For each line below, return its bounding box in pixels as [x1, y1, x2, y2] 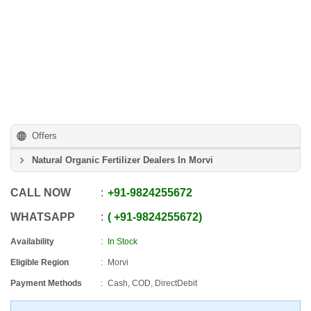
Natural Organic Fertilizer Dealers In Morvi [32, 155, 213, 165]
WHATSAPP [10, 211, 75, 223]
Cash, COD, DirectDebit [108, 278, 197, 288]
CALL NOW [10, 187, 71, 199]
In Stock [108, 237, 137, 246]
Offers [32, 131, 57, 141]
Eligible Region [10, 258, 69, 267]
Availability [10, 237, 54, 246]
